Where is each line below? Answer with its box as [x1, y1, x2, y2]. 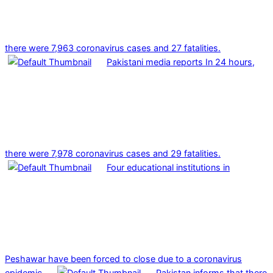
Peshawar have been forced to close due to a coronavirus [5, 253, 242, 264]
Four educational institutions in [107, 161, 230, 172]
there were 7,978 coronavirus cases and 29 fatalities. [5, 147, 221, 158]
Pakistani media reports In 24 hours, [107, 56, 255, 67]
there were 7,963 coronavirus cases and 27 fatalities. [5, 42, 221, 53]
